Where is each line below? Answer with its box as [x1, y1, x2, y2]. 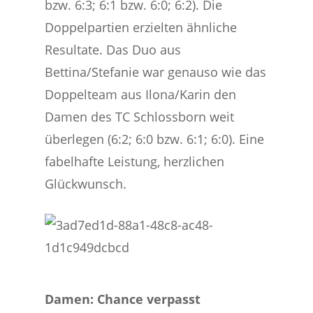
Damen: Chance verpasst [45, 291, 201, 307]
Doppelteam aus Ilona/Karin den [45, 86, 237, 103]
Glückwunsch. [45, 175, 127, 192]
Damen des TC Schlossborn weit [45, 108, 235, 125]
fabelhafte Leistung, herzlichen [45, 153, 225, 170]
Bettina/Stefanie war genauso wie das [45, 64, 267, 80]
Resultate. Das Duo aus [45, 41, 182, 58]
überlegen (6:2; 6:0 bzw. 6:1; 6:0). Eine [45, 131, 265, 147]
